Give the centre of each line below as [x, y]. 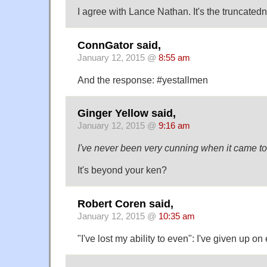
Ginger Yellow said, [127, 114]
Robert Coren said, [125, 204]
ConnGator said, [119, 45]
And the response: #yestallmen [143, 80]
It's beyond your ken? [122, 170]
